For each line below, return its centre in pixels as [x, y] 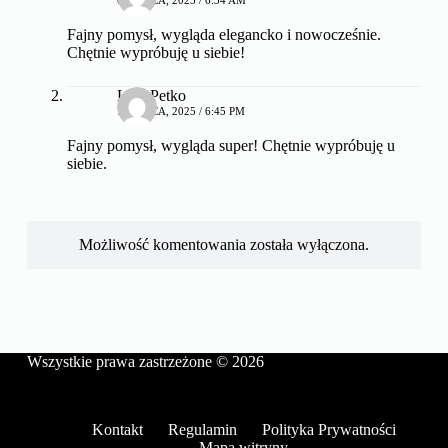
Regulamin [202, 429]
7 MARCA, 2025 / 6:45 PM [180, 110]
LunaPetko [151, 95]
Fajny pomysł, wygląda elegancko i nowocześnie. [223, 34]
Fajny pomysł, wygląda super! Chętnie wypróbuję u [230, 145]
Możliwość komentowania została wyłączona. [223, 244]
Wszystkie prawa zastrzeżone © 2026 [145, 361]
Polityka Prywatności [328, 429]
